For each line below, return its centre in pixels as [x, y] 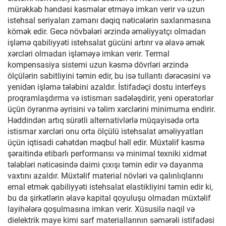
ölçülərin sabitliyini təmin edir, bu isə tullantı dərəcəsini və [109, 76]
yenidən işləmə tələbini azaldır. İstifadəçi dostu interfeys [107, 87]
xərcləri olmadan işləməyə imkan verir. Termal [89, 54]
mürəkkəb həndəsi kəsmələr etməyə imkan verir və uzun [106, 9]
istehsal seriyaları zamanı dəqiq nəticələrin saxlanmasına [109, 20]
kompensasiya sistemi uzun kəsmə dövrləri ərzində [98, 65]
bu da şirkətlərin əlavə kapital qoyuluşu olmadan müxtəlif [109, 198]
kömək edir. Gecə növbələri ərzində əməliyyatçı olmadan [107, 32]
